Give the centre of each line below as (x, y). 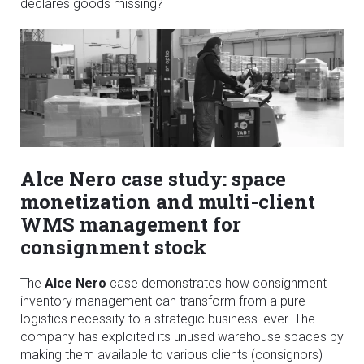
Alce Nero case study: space (153, 178)
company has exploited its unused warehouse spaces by (182, 336)
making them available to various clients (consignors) (171, 354)
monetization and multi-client (168, 201)
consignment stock (113, 247)
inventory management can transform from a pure (163, 301)
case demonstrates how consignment (217, 283)
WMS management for (131, 224)
